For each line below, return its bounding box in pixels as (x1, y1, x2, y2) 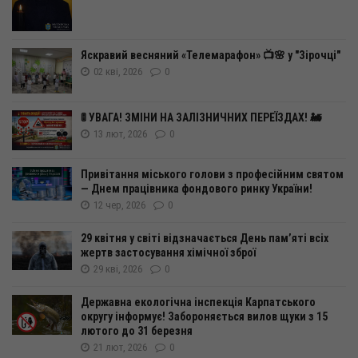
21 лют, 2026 (93, 340, 147, 353)
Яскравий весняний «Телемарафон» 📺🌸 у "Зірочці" (81, 49, 340, 62)
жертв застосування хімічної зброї (81, 245, 256, 259)
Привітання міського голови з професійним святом (81, 167, 344, 181)
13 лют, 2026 (93, 127, 147, 140)
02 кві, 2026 (93, 66, 142, 78)
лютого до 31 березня (81, 324, 193, 337)
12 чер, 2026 (93, 198, 145, 211)
